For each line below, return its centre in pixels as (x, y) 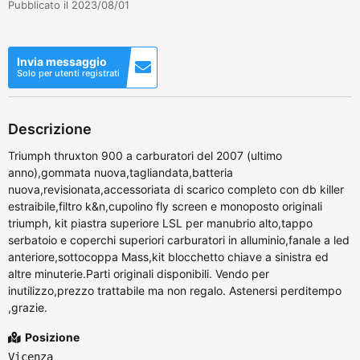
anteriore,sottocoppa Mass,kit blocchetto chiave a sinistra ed (168, 256)
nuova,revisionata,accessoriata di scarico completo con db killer (176, 189)
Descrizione (50, 129)
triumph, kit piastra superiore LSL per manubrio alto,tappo (160, 223)
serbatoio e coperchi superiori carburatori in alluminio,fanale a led (179, 239)
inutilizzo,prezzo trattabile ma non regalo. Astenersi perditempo (175, 290)
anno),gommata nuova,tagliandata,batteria (121, 172)
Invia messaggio (62, 61)
